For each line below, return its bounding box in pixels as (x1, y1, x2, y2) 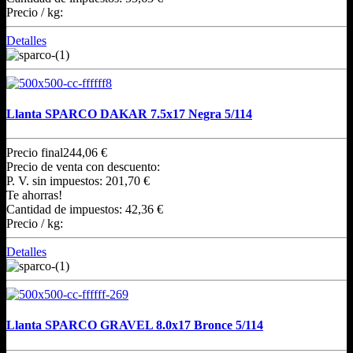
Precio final (6, 146, 63, 160)
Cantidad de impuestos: (6, 203, 125, 217)
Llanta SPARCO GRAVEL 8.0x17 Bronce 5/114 (6, 318, 263, 333)
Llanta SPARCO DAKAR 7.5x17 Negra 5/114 (6, 106, 252, 121)
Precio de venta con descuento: (6, 160, 160, 174)
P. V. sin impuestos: (6, 174, 106, 188)
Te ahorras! (6, 188, 62, 203)
